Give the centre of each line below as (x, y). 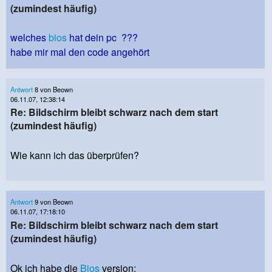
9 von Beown (53, 202)
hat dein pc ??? (102, 38)
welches (29, 38)
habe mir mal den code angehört (81, 52)
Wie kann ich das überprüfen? (75, 155)
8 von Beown (53, 90)
